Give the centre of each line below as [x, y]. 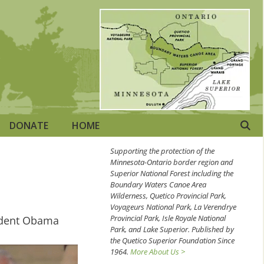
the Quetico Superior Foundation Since [172, 240]
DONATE [29, 125]
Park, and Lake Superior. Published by [172, 229]
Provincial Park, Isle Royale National [168, 218]
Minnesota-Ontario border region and [172, 162]
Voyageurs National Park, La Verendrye [173, 207]
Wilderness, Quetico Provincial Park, [168, 195]
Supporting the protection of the [162, 151]
